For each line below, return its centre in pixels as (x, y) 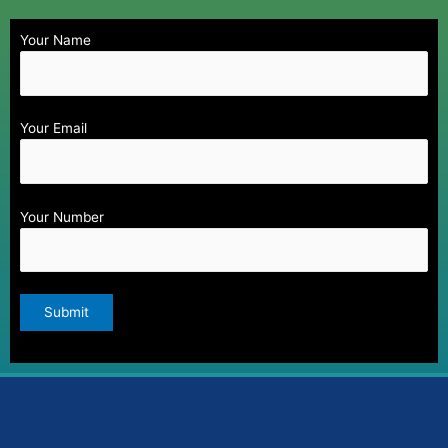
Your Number (62, 216)
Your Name (55, 40)
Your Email (53, 128)
